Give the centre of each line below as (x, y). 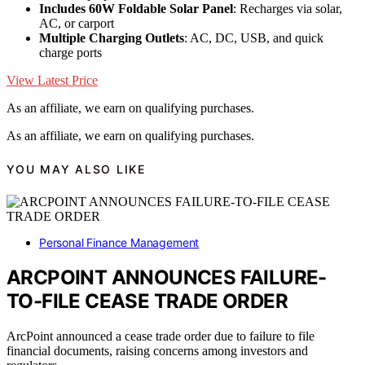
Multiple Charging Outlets (112, 37)
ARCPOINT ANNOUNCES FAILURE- (167, 278)
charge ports (70, 52)
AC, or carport (77, 23)
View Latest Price (52, 80)
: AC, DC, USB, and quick (254, 37)
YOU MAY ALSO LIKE (76, 169)
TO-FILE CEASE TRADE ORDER (147, 301)
